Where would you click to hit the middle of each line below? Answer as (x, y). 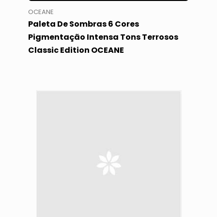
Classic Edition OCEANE (76, 50)
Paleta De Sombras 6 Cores (83, 24)
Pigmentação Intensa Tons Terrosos (103, 37)
